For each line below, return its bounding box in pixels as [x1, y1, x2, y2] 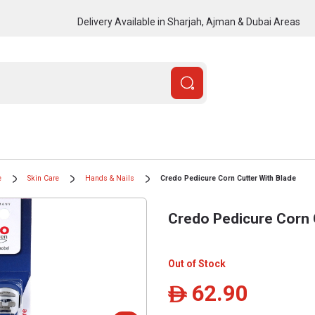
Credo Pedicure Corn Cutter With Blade [160, 174, 296, 183]
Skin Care [27, 174, 59, 183]
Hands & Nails [85, 174, 134, 183]
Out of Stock [168, 258, 226, 269]
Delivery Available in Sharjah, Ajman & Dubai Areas [77, 15, 300, 27]
